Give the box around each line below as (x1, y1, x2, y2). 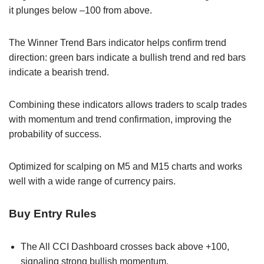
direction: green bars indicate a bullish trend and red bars (9, 52, 246, 62)
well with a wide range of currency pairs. (9, 176, 176, 186)
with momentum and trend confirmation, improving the (9, 114, 232, 124)
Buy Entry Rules (9, 207, 97, 220)
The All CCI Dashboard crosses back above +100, (21, 241, 229, 252)
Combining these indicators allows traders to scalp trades (9, 99, 247, 110)
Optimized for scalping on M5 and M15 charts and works (9, 161, 242, 171)
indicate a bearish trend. (9, 67, 109, 77)
